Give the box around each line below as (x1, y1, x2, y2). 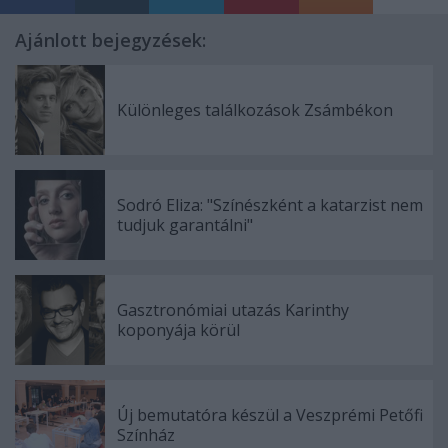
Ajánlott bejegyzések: (15, 28, 206, 52)
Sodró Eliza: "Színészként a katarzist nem (117, 194, 423, 216)
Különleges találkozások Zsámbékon (117, 99, 393, 121)
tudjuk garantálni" (117, 214, 253, 236)
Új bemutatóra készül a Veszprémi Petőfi (117, 404, 423, 426)
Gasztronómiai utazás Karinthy (117, 299, 349, 321)
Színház (117, 424, 175, 446)
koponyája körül (117, 319, 240, 341)
